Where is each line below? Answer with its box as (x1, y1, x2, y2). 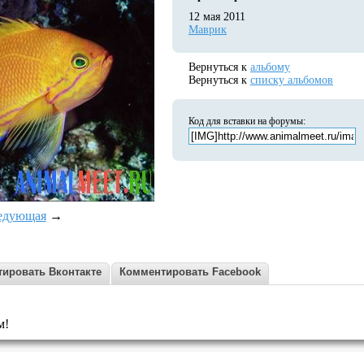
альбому (250, 61, 290, 73)
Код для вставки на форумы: (188, 115, 305, 127)
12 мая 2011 (188, 11, 245, 23)
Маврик (188, 24, 227, 36)
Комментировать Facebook (119, 266, 261, 278)
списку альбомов (250, 74, 333, 86)
